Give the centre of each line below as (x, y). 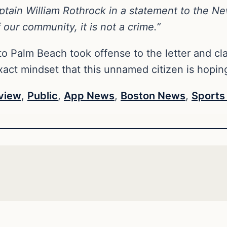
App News (89, 96)
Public (43, 96)
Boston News (153, 96)
